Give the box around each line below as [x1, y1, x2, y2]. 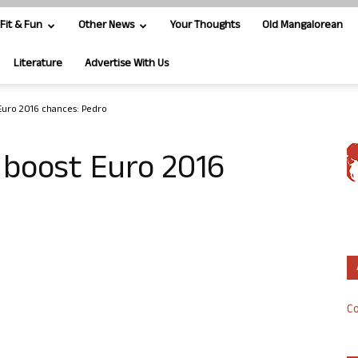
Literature [14, 55, 62, 74]
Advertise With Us [85, 55, 169, 74]
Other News [78, 17, 134, 35]
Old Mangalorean [262, 17, 343, 35]
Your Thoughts [170, 17, 240, 35]
